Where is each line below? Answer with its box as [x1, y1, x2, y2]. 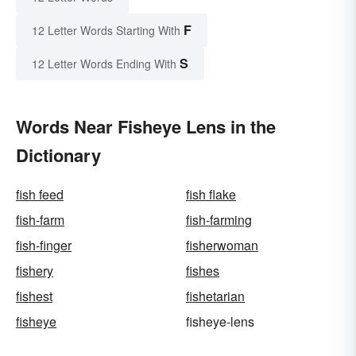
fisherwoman [186, 235, 258, 254]
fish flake [186, 184, 236, 203]
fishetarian [186, 286, 245, 305]
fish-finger [16, 235, 72, 254]
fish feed [16, 184, 64, 203]
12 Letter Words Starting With [32, 21, 180, 38]
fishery [16, 261, 53, 280]
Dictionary [16, 141, 101, 168]
